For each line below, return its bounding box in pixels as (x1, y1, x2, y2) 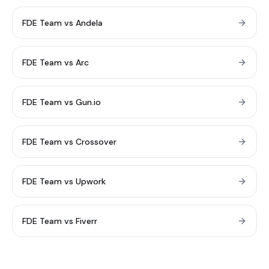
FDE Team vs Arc (22, 57, 89, 68)
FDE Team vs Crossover (22, 136, 116, 147)
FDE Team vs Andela (22, 17, 103, 28)
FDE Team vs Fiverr (22, 216, 97, 226)
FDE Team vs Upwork (22, 176, 106, 187)
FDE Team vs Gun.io (22, 97, 101, 107)
